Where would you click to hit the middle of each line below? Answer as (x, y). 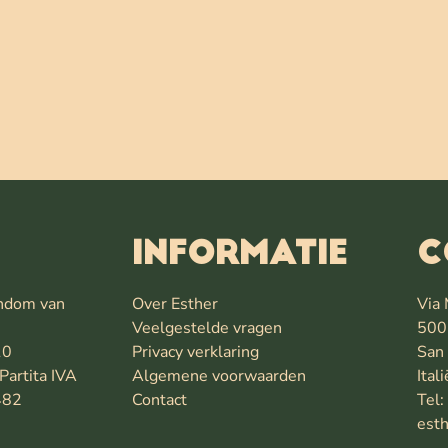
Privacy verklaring (195, 352)
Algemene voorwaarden (219, 376)
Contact (159, 400)
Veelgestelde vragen (207, 328)
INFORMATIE (239, 256)
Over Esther (175, 304)
